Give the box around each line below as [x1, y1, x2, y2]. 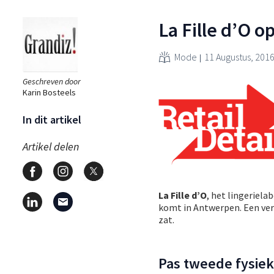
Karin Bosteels [23, 86, 76, 98]
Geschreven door [23, 75, 81, 87]
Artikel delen [23, 139, 79, 154]
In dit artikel [23, 112, 81, 127]
